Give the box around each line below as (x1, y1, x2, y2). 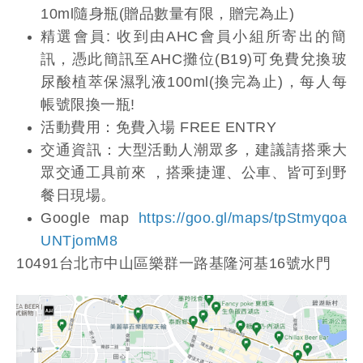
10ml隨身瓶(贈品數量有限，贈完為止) (41, 5, 299, 22)
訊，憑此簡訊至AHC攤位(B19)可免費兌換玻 (41, 50, 347, 67)
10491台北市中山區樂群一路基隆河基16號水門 (16, 254, 335, 271)
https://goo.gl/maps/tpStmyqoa (138, 209, 347, 226)
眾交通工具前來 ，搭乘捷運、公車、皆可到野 (41, 164, 347, 181)
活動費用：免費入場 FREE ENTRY (41, 118, 281, 135)
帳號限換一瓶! (41, 96, 139, 113)
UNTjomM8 (41, 232, 117, 249)
